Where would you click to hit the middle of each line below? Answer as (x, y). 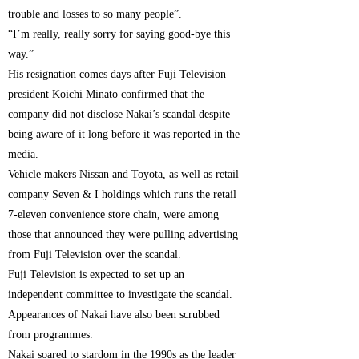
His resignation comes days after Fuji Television (117, 75)
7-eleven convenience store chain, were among (114, 215)
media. (24, 155)
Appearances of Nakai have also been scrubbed (114, 315)
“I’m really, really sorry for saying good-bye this (119, 34)
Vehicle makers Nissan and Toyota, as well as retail (124, 175)
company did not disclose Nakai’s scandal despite (119, 115)
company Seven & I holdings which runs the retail (123, 195)
